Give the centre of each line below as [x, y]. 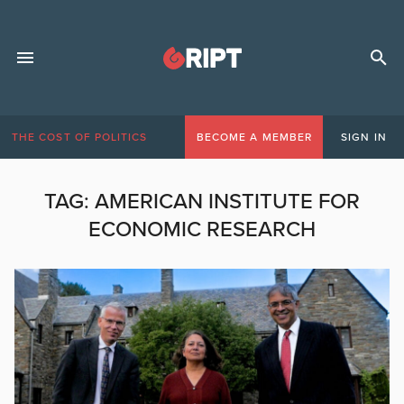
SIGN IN [364, 137]
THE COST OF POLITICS [80, 137]
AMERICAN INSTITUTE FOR [227, 202]
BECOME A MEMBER [254, 137]
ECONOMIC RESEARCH [202, 230]
